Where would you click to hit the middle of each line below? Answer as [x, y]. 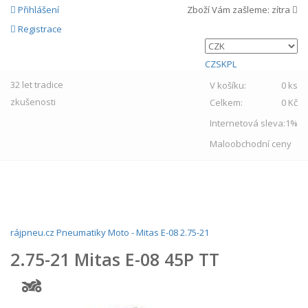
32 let [21, 85]
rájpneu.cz [32, 232]
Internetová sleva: [247, 123]
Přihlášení [38, 10]
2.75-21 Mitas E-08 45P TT [115, 259]
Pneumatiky [81, 232]
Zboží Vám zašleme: [229, 10]
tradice [49, 85]
